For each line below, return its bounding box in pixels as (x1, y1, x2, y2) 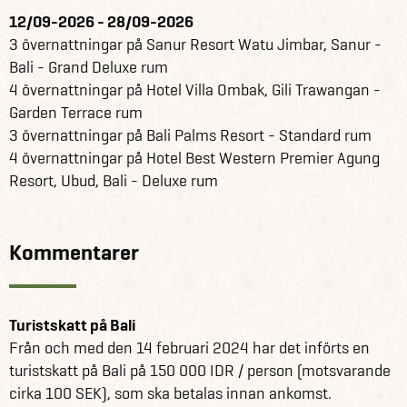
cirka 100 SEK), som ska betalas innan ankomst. (9, 382, 332, 403)
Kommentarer (9, 238, 139, 266)
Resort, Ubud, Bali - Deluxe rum (9, 170, 218, 191)
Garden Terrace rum (9, 102, 143, 123)
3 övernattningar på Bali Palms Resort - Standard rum (9, 124, 372, 145)
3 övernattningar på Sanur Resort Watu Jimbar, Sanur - (9, 34, 382, 55)
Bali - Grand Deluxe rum (9, 56, 168, 77)
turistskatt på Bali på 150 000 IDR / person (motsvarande (9, 360, 391, 381)
